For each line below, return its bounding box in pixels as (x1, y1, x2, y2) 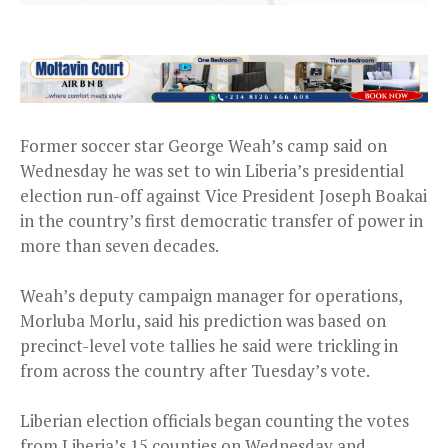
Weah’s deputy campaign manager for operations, (20, 283, 402, 307)
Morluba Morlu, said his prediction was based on (20, 308, 386, 332)
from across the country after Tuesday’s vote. (20, 358, 370, 382)
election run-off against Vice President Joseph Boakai (20, 183, 427, 207)
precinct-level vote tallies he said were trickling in (20, 333, 398, 357)
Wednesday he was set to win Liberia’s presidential (20, 158, 404, 182)
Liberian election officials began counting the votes (20, 408, 409, 432)
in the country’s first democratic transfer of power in (20, 208, 423, 232)
